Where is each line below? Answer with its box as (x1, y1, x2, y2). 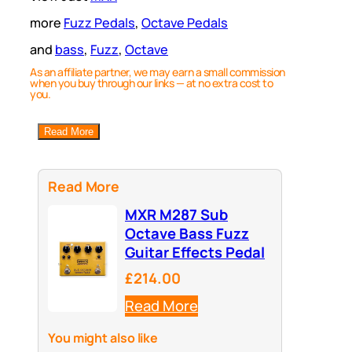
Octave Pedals (141, 14, 228, 32)
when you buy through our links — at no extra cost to (30, 75, 273, 91)
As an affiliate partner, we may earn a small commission (30, 64, 285, 80)
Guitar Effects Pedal (125, 242, 265, 263)
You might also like (48, 329, 159, 347)
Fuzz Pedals (64, 14, 135, 32)
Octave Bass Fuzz (125, 223, 249, 244)
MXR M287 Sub (125, 204, 228, 225)
